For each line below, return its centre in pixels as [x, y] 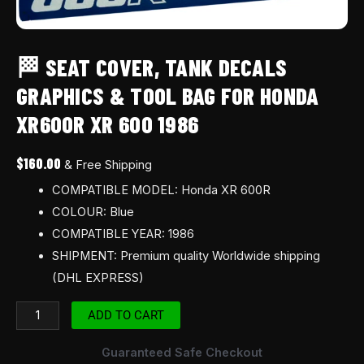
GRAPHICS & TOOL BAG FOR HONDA [168, 96]
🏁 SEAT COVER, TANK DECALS [152, 67]
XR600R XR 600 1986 [108, 124]
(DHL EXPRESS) [97, 278]
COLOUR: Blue [93, 212]
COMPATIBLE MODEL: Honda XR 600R [161, 191]
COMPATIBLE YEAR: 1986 [123, 234]
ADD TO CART [126, 315]
